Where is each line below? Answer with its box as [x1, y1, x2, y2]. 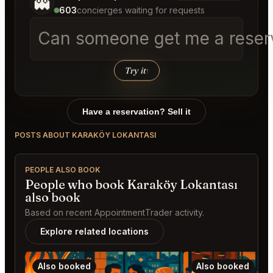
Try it [124, 65, 146, 76]
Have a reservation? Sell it [82, 107, 191, 117]
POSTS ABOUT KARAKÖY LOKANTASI [15, 130, 156, 140]
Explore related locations [40, 226, 149, 237]
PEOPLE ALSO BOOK [25, 165, 101, 175]
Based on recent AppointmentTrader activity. [25, 207, 204, 218]
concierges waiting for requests [77, 5, 205, 16]
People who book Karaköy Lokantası [25, 177, 238, 193]
